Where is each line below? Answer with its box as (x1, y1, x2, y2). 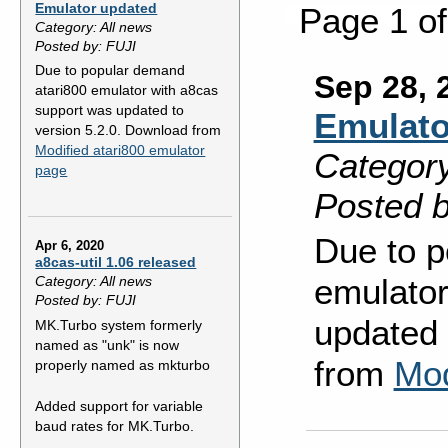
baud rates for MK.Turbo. (35, 418, 195, 435)
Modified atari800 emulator (35, 141, 206, 158)
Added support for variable (35, 398, 204, 415)
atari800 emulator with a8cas (35, 81, 219, 98)
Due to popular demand (35, 61, 186, 78)
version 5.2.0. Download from (35, 121, 222, 138)
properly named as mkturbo (35, 356, 211, 373)
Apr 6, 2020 (35, 237, 105, 253)
